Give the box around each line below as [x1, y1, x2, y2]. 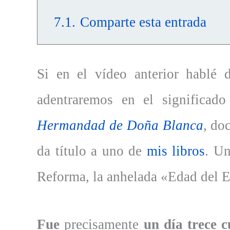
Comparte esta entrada [80, 14, 206, 30]
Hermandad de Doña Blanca [37, 118, 203, 133]
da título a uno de [37, 143, 147, 159]
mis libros [146, 143, 205, 159]
